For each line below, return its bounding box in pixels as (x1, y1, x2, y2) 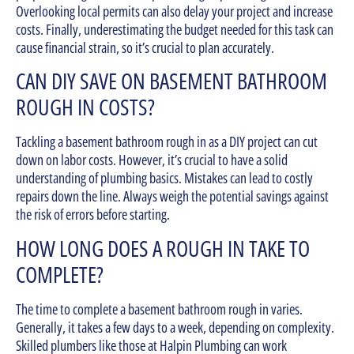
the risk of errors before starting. (16, 205, 170, 224)
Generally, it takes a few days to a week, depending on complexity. (16, 317, 334, 337)
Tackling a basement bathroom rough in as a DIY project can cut (16, 132, 318, 152)
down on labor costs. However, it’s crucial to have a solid (16, 150, 288, 170)
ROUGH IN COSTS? (16, 92, 155, 122)
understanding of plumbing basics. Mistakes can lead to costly (16, 168, 313, 188)
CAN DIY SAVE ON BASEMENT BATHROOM (16, 66, 327, 96)
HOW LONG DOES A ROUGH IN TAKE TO (16, 232, 310, 263)
